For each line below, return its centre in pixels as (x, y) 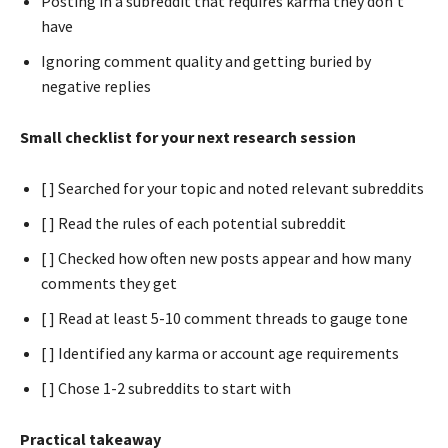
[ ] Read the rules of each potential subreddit (193, 222)
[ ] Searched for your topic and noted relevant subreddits (232, 187)
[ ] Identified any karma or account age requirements (220, 352)
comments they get (109, 282)
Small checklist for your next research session (188, 136)
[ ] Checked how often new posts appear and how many (226, 257)
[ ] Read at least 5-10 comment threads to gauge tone (224, 317)
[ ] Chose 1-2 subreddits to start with (166, 387)
